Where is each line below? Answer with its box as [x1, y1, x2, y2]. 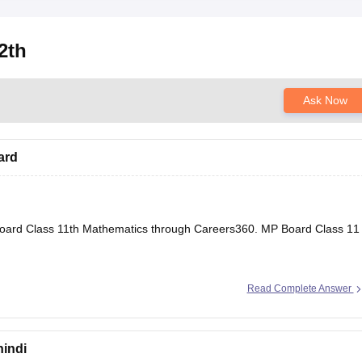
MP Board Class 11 [260, 222, 360, 236]
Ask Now [302, 94, 347, 107]
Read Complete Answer [246, 283, 354, 295]
